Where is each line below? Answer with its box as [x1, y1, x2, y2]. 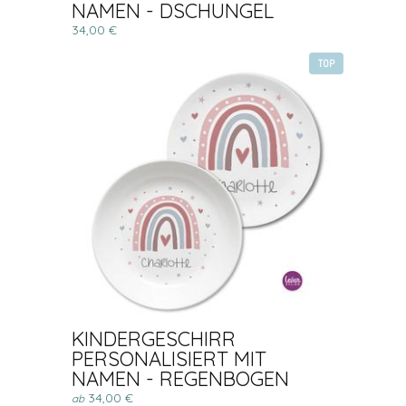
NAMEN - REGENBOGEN [72, 366, 289, 391]
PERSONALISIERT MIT [72, 346, 266, 372]
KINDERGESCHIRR [72, 326, 236, 352]
